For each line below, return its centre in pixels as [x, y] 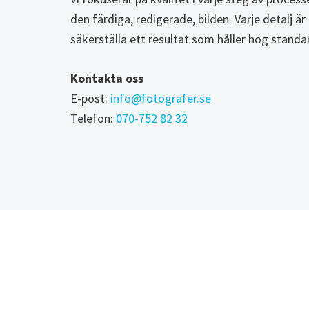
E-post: [90, 98]
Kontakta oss [107, 78]
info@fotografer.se [161, 98]
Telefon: [93, 118]
